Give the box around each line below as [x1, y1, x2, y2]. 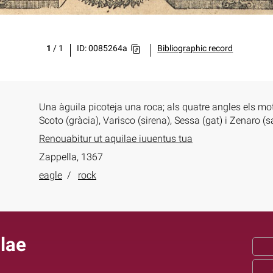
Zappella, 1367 [39, 151, 103, 163]
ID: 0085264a [77, 43, 128, 54]
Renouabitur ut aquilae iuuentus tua [39, 133, 193, 144]
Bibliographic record [157, 43, 233, 54]
